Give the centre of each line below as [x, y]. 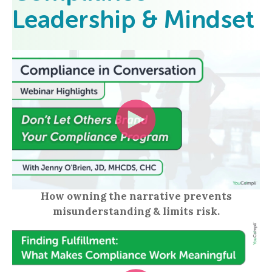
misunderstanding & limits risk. [136, 212]
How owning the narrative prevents [136, 196]
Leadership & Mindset [133, 21]
